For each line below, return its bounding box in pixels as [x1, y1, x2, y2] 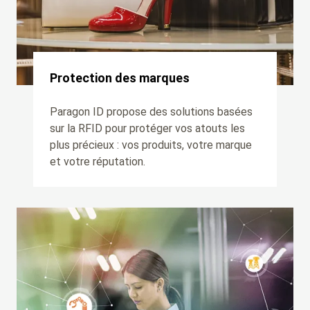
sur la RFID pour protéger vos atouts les [50, 121, 245, 135]
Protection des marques [50, 70, 190, 85]
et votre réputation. [50, 154, 145, 168]
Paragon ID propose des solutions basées [50, 104, 253, 118]
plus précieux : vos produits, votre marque [50, 138, 252, 152]
